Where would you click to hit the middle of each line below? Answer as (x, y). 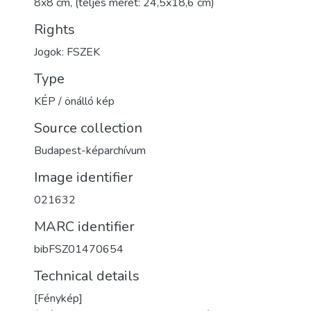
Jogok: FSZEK (67, 52)
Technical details (87, 276)
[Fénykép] (58, 299)
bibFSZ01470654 (79, 249)
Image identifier (84, 177)
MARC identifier (84, 227)
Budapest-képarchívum (90, 151)
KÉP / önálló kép (74, 101)
